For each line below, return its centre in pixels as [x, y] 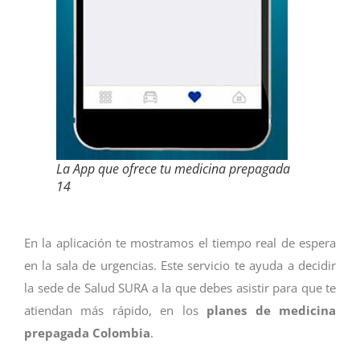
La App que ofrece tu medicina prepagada [173, 168]
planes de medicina [272, 310]
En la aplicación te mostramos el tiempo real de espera [180, 242]
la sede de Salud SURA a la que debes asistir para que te [180, 287]
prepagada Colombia [87, 332]
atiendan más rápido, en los [116, 310]
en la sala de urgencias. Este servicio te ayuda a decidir [180, 265]
